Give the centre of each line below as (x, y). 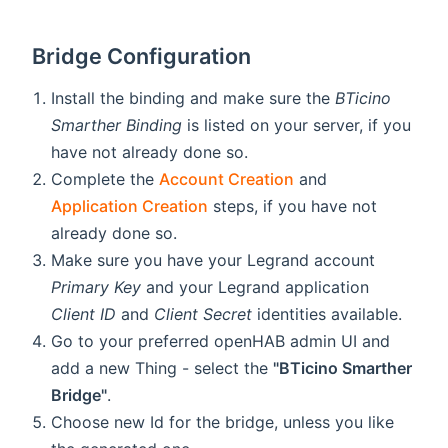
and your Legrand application (255, 287)
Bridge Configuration (142, 56)
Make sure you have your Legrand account (213, 260)
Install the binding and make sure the (193, 98)
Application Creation (130, 206)
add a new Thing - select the (162, 368)
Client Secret (203, 314)
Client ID (84, 314)
